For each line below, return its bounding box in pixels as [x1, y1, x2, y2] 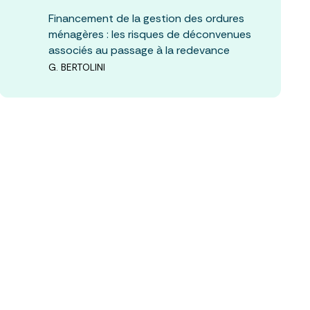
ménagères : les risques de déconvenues [48, 26, 251, 42]
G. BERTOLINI [48, 61, 105, 73]
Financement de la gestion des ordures [48, 10, 244, 26]
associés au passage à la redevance [48, 42, 230, 57]
